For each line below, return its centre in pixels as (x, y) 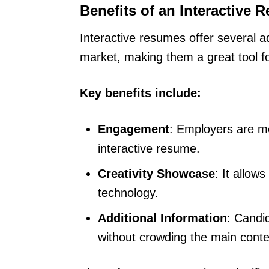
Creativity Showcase (156, 173)
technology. (128, 192)
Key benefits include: (141, 93)
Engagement (134, 129)
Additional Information (162, 218)
